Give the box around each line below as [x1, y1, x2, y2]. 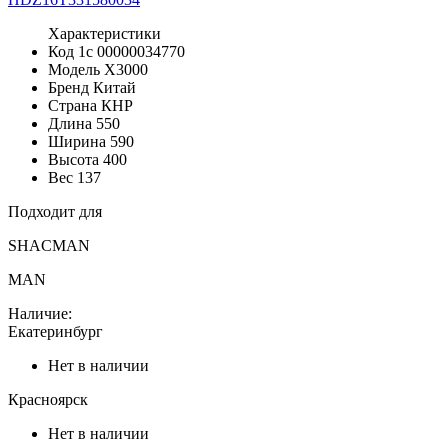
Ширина [48, 132, 106, 150]
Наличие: [8, 304, 72, 322]
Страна [48, 96, 97, 114]
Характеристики [48, 24, 161, 42]
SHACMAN [8, 236, 90, 254]
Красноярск [8, 390, 88, 408]
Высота [48, 150, 99, 168]
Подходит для [8, 202, 102, 220]
